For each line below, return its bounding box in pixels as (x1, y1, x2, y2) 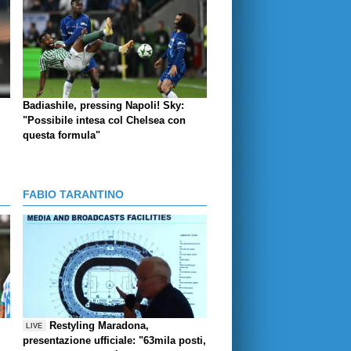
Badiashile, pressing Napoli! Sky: (23, 99, 184, 111)
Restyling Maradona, (49, 319, 150, 331)
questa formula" (23, 128, 100, 141)
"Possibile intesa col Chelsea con (23, 114, 186, 126)
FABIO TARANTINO (23, 187, 124, 201)
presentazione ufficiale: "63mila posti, (23, 334, 206, 346)
